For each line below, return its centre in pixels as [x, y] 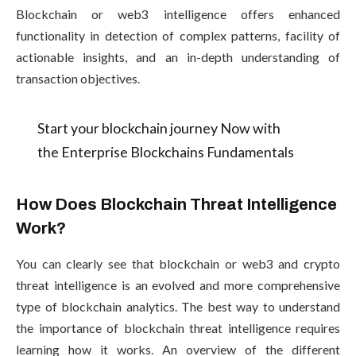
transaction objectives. [78, 79]
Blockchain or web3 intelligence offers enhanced [178, 14]
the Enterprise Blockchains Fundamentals [165, 151]
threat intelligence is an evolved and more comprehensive [178, 284]
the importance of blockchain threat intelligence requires [178, 327]
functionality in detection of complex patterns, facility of [178, 36]
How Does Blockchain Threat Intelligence [176, 205]
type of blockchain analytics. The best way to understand [178, 306]
